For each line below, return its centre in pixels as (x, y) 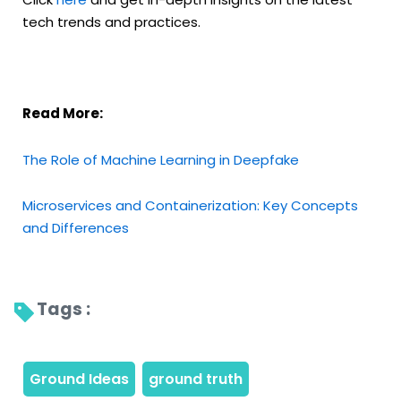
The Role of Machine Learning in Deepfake (161, 159)
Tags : (65, 309)
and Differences (76, 227)
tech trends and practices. (111, 21)
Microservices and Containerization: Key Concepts (190, 205)
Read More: (63, 114)
